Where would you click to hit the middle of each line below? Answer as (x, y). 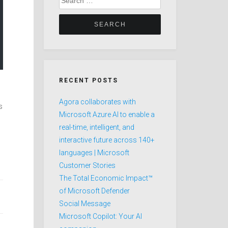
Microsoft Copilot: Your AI (101, 216)
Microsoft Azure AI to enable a (107, 115)
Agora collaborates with (97, 102)
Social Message (85, 204)
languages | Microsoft (94, 153)
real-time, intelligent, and (97, 127)
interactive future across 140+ (107, 140)
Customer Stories (87, 165)
